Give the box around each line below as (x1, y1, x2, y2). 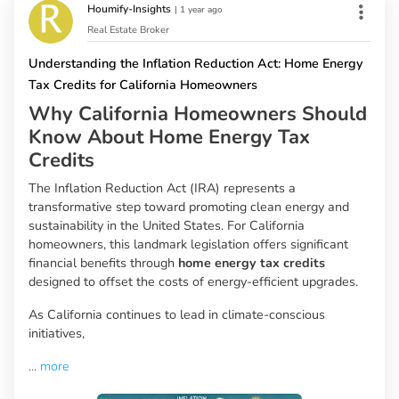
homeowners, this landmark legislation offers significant (28, 235, 348, 254)
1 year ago (180, 4, 223, 17)
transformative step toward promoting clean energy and (28, 198, 349, 216)
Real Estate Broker (87, 23, 169, 37)
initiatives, (28, 324, 85, 343)
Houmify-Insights (87, 2, 171, 17)
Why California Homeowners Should (28, 101, 367, 128)
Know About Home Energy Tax (28, 124, 310, 151)
